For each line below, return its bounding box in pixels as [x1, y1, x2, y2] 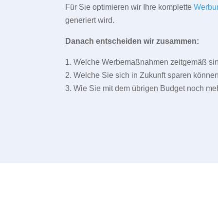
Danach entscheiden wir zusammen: [65, 37, 200, 46]
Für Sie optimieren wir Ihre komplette [65, 3, 194, 12]
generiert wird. [65, 16, 115, 25]
